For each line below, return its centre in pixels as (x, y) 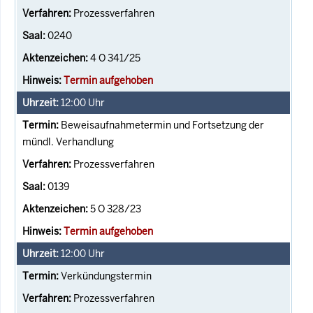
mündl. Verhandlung (68, 141)
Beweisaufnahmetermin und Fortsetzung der (162, 125)
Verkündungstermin (106, 276)
